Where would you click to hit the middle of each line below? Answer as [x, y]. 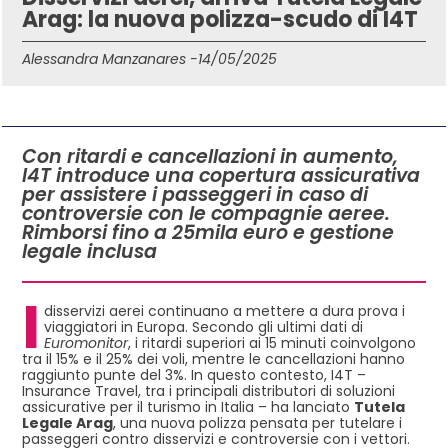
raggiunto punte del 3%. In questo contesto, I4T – [194, 374]
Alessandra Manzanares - [110, 58]
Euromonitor [86, 342]
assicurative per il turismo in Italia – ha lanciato [188, 406]
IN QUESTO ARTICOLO [95, 106]
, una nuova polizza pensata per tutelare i [257, 422]
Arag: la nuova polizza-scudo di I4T [220, 19]
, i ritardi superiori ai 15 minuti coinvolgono [272, 342]
